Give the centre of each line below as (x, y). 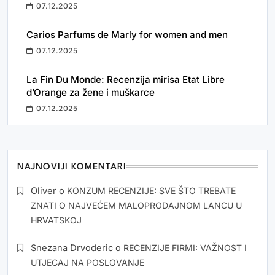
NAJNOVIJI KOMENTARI (72, 168)
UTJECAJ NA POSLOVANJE (87, 263)
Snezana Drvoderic (72, 248)
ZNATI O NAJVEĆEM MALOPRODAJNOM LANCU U (136, 206)
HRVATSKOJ (56, 220)
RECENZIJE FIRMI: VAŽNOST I (185, 248)
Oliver (44, 191)
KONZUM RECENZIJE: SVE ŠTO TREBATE (151, 191)
